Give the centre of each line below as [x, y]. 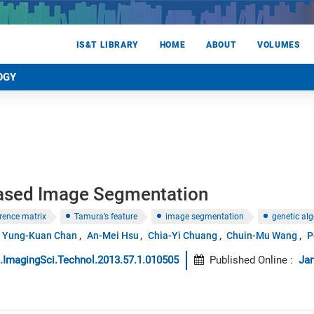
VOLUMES [279, 45]
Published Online [248, 260]
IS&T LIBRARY [107, 45]
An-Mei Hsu [112, 235]
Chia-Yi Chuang [182, 235]
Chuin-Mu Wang [262, 235]
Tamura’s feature [106, 217]
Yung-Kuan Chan [40, 235]
